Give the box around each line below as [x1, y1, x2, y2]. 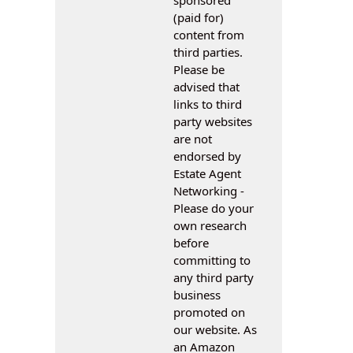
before [173, 234, 209, 251]
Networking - [173, 182, 244, 199]
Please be [173, 61, 225, 77]
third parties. [173, 43, 243, 60]
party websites [173, 113, 252, 129]
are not [173, 130, 212, 147]
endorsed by [173, 147, 241, 164]
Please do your [173, 199, 254, 216]
